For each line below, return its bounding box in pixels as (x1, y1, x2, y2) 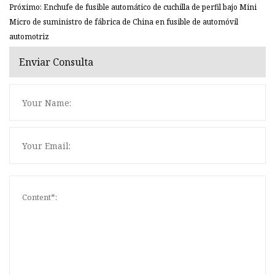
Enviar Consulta (19, 55, 93, 69)
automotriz (9, 31, 49, 42)
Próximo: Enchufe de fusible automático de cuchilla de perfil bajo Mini (9, 2, 257, 13)
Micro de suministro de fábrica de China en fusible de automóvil (9, 17, 238, 28)
